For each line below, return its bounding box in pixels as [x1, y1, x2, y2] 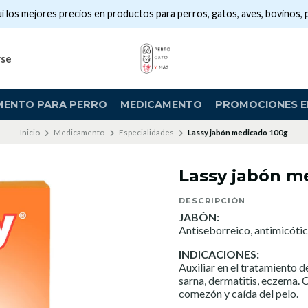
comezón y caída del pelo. [179, 287, 298, 300]
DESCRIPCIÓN [179, 196, 245, 206]
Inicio [19, 127, 40, 137]
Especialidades [118, 127, 174, 137]
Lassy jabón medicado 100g [188, 127, 289, 137]
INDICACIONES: [179, 247, 259, 261]
